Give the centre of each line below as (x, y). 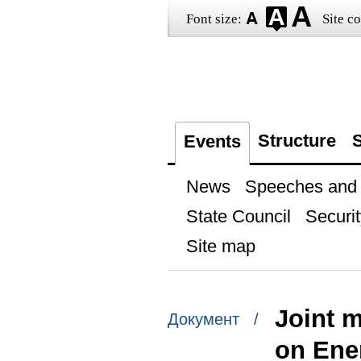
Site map (220, 246)
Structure (297, 141)
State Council (238, 216)
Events (212, 141)
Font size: (214, 19)
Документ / (213, 320)
